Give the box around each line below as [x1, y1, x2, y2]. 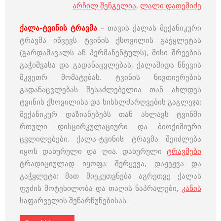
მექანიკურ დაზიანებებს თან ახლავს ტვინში [20, 109, 201, 119]
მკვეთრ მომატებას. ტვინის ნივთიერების [20, 72, 201, 82]
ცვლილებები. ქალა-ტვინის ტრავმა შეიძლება [20, 134, 201, 144]
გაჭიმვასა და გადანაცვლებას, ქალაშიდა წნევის [20, 60, 201, 70]
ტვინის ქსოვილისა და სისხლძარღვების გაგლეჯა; [20, 97, 201, 107]
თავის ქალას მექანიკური [104, 23, 202, 33]
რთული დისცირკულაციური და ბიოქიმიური [20, 121, 201, 131]
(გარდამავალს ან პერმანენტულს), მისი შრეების [20, 47, 201, 57]
